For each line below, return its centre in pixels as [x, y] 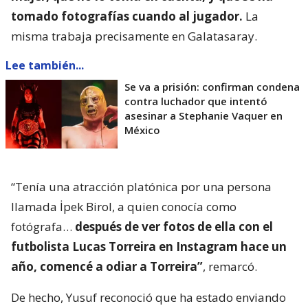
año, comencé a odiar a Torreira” [107, 266]
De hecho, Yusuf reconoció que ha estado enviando [148, 297]
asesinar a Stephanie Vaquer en [203, 115]
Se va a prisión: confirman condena [212, 86]
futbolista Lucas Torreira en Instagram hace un [149, 246]
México [142, 130]
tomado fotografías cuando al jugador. [127, 16]
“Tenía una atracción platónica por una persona [141, 186]
